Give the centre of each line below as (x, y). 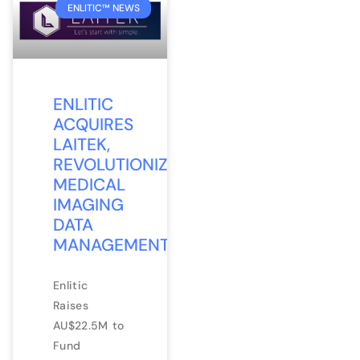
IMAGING (88, 205)
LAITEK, (82, 144)
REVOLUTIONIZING (125, 164)
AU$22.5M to (89, 325)
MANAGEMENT (111, 245)
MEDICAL (89, 184)
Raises (71, 305)
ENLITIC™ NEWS (103, 8)
